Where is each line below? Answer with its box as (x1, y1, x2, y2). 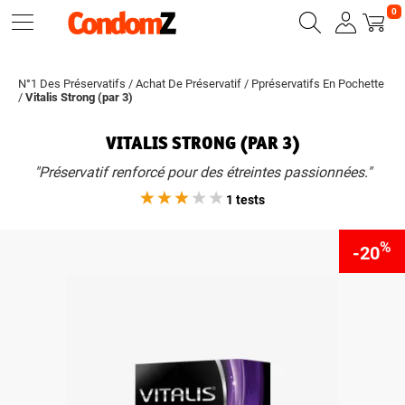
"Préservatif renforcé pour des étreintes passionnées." (33, 164, 372, 181)
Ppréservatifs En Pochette (251, 77, 384, 90)
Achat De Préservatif (136, 77, 241, 90)
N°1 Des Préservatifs (18, 77, 126, 90)
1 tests (223, 193, 265, 207)
